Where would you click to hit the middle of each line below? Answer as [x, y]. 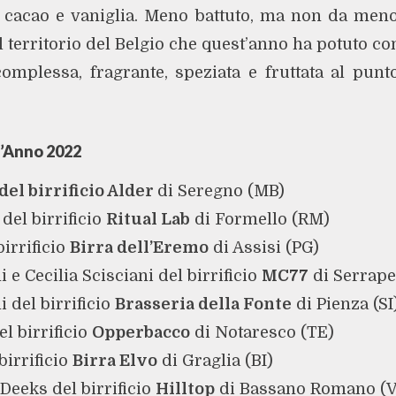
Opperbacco [141, 333]
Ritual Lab [148, 220]
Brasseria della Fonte [203, 305]
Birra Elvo [114, 361]
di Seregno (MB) [221, 191]
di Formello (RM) [259, 220]
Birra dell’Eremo [139, 248]
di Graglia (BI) [215, 361]
